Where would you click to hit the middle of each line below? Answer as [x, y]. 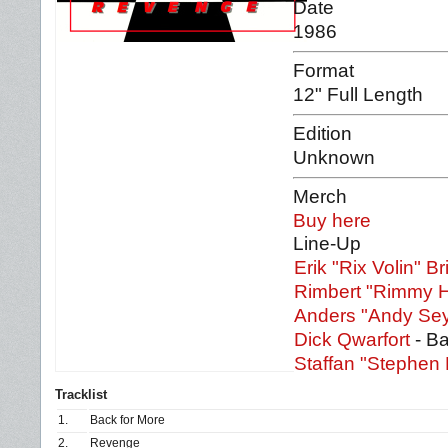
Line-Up [327, 243]
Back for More [127, 420]
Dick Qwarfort [354, 339]
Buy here [332, 220]
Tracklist [81, 394]
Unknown [334, 157]
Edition [322, 133]
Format [323, 70]
